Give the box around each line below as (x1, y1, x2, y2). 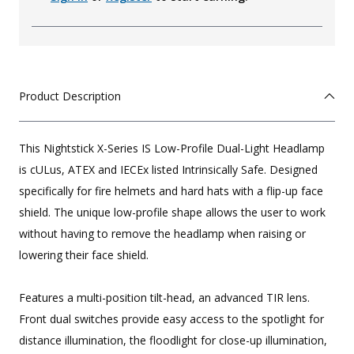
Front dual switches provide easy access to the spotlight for (19, 311, 324, 327)
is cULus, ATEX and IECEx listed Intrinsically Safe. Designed (19, 162, 318, 178)
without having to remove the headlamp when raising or (19, 226, 306, 242)
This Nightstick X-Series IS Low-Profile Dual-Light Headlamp (19, 141, 325, 156)
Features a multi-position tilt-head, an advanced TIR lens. (19, 290, 310, 306)
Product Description (19, 88, 121, 104)
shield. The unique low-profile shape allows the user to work (19, 205, 326, 220)
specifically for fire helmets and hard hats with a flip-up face (19, 183, 323, 199)
